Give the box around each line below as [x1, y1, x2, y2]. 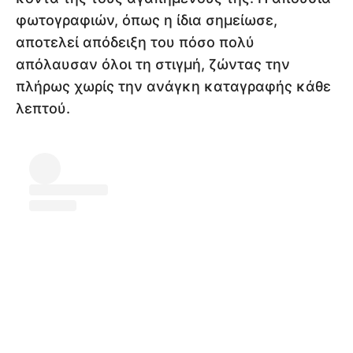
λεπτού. [16, 100, 70, 117]
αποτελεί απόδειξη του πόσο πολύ [16, 34, 255, 51]
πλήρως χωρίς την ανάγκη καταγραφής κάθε [16, 78, 331, 95]
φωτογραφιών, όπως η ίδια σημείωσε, [16, 12, 277, 29]
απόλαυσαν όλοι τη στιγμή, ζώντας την [16, 56, 290, 73]
